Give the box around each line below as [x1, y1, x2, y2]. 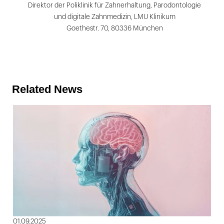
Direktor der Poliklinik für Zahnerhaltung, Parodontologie [28, 1, 201, 8]
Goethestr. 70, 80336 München [66, 24, 163, 31]
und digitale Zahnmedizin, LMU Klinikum [53, 13, 175, 20]
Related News [12, 82, 82, 95]
